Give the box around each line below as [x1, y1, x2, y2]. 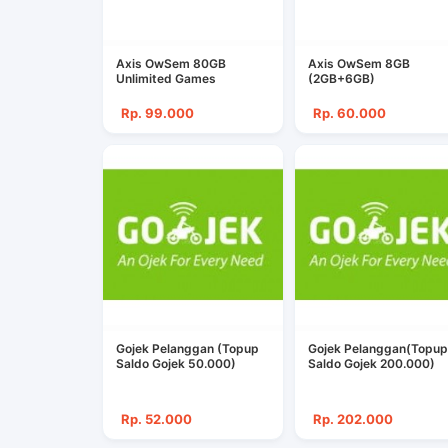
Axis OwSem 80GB [116, 56, 226, 72]
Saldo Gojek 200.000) [307, 356, 435, 372]
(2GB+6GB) [307, 71, 375, 87]
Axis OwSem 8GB [307, 56, 410, 72]
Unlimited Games [116, 71, 216, 87]
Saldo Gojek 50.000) [116, 356, 236, 372]
